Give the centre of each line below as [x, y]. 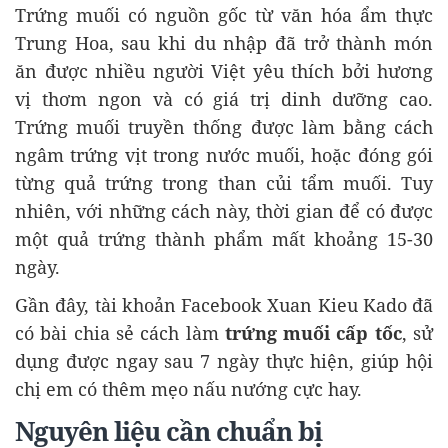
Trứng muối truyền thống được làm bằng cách [224, 127]
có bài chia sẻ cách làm [120, 333]
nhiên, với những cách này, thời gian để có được [224, 211]
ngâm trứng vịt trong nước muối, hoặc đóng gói [224, 155]
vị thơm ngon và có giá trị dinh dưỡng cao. [224, 99]
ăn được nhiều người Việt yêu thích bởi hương [224, 71]
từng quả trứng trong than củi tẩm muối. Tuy [224, 183]
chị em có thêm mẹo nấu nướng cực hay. [188, 389]
